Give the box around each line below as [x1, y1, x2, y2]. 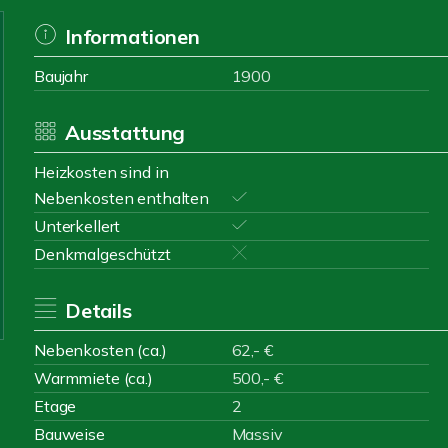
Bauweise [34, 424, 105, 444]
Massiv [231, 424, 283, 444]
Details [64, 298, 132, 323]
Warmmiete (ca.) [34, 368, 153, 388]
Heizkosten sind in [34, 162, 169, 182]
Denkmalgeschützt [34, 244, 171, 264]
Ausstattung [64, 120, 186, 145]
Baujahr [34, 66, 88, 86]
